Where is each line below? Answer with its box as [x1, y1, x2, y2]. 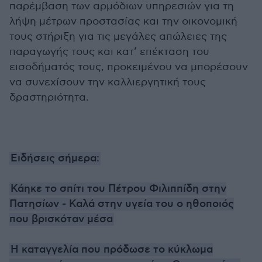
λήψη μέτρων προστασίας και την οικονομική [9, 15, 237, 27]
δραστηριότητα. [9, 91, 89, 104]
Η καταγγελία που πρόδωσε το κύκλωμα [11, 243, 213, 256]
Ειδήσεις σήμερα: [11, 152, 99, 165]
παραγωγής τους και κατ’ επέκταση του [9, 46, 209, 58]
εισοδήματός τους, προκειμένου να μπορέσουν [9, 61, 248, 73]
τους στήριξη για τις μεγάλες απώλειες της [9, 30, 227, 43]
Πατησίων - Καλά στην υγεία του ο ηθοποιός [9, 198, 234, 211]
